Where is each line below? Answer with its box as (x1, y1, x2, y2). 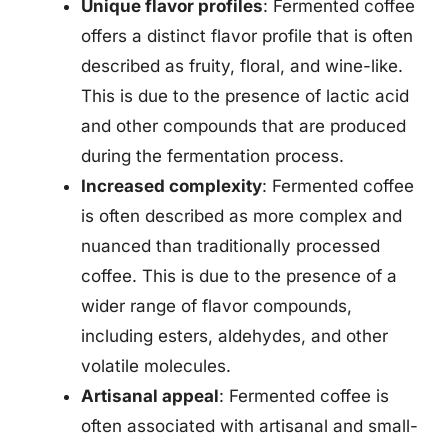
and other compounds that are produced (81, 115, 406, 136)
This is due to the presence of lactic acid (81, 85, 409, 106)
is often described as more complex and (81, 205, 402, 226)
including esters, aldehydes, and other (81, 325, 388, 346)
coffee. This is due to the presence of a (81, 265, 397, 286)
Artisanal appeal (81, 385, 219, 406)
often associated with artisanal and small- (81, 415, 418, 436)
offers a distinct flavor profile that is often (81, 25, 413, 46)
